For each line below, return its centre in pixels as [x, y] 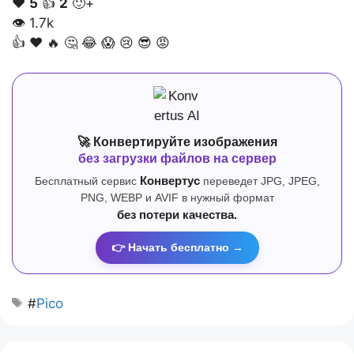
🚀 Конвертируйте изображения [177, 142]
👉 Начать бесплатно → [177, 248]
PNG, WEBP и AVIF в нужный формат [177, 198]
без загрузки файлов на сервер [177, 159]
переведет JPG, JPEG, [260, 181]
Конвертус [169, 181]
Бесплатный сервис [87, 181]
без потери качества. [177, 215]
